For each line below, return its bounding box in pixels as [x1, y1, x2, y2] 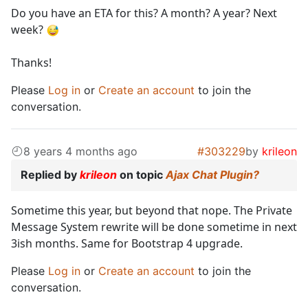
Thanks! [11, 55, 52, 71]
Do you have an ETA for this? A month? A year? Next [11, 5, 277, 21]
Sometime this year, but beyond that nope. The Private [11, 203, 292, 219]
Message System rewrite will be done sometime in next [11, 219, 297, 235]
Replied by [21, 168, 80, 182]
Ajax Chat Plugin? [166, 168, 259, 182]
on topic [117, 168, 166, 182]
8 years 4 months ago [23, 144, 137, 159]
